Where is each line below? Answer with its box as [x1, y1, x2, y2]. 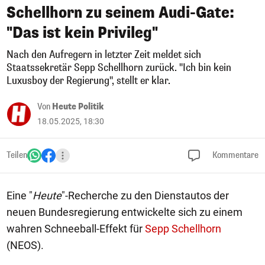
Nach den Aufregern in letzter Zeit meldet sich [7, 48, 201, 62]
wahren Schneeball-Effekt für [7, 222, 145, 235]
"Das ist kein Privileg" [7, 23, 158, 43]
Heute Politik [52, 101, 104, 112]
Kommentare [211, 150, 258, 161]
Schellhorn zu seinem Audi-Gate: [7, 3, 234, 22]
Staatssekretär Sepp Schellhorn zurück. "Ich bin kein [7, 61, 231, 75]
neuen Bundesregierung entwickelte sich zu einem [7, 206, 243, 218]
